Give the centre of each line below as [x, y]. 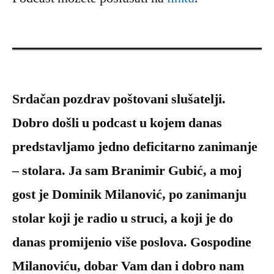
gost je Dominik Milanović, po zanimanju [129, 195]
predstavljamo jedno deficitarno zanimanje [135, 147]
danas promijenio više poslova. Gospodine [132, 243]
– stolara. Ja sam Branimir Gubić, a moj [127, 171]
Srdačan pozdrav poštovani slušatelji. [119, 99]
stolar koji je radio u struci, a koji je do [123, 219]
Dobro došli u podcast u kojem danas [117, 123]
